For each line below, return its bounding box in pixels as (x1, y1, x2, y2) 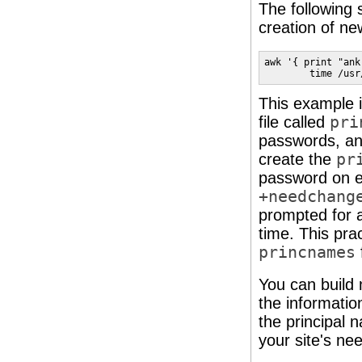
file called (259, 113, 330, 131)
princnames (259, 243, 356, 262)
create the (259, 150, 336, 168)
